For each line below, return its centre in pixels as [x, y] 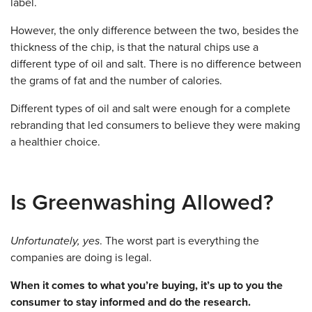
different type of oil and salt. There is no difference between [156, 64]
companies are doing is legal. [81, 258]
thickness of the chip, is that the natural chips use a [134, 47]
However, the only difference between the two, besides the [155, 31]
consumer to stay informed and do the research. [131, 302]
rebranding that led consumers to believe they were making [155, 125]
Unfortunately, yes [55, 241]
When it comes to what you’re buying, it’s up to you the [147, 286]
